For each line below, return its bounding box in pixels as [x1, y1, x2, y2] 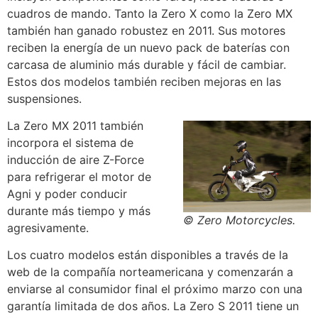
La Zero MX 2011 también [7, 118, 143, 133]
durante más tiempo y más [7, 203, 150, 218]
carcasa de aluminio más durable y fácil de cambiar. [7, 57, 286, 72]
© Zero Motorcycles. [183, 212, 295, 227]
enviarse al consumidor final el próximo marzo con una [7, 282, 302, 297]
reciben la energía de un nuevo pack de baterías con [7, 40, 290, 55]
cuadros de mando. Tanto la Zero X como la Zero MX [7, 6, 292, 21]
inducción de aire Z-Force [7, 152, 144, 167]
